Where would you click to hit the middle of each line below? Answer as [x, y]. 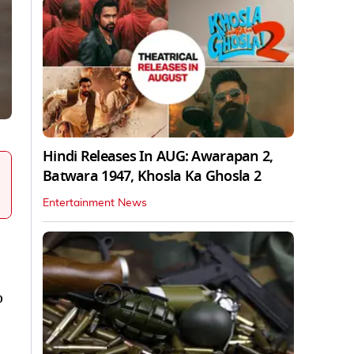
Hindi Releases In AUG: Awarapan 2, [158, 156]
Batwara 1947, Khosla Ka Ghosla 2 [152, 176]
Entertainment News [95, 203]
